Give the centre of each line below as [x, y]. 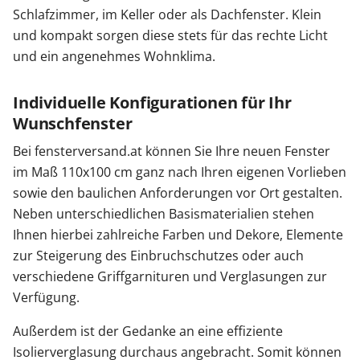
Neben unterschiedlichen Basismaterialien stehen [164, 214]
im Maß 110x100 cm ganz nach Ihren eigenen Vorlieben [180, 172]
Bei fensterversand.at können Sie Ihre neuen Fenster [172, 151]
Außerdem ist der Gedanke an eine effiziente [148, 331]
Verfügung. [46, 297]
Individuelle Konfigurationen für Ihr [152, 102]
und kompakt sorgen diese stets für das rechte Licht [170, 35]
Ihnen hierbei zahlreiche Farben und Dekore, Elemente [178, 235]
